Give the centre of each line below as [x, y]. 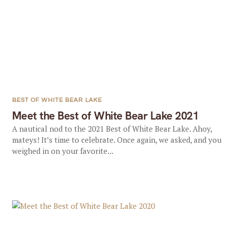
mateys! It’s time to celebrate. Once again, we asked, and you [117, 140]
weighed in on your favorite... [63, 151]
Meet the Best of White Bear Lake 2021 [105, 116]
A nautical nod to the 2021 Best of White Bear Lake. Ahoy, [112, 129]
